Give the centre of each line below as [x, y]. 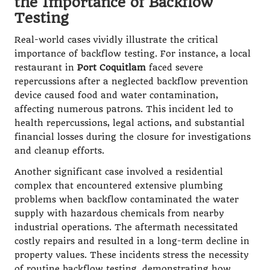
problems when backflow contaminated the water [127, 199]
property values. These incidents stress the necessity [132, 255]
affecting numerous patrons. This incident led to [124, 109]
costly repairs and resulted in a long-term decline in [132, 241]
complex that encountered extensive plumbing [119, 186]
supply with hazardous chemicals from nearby [119, 213]
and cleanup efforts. [59, 151]
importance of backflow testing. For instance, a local [133, 54]
